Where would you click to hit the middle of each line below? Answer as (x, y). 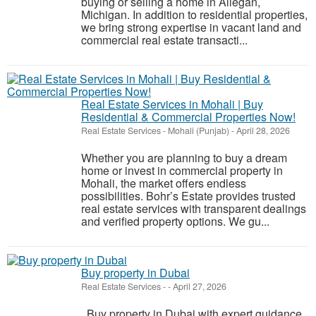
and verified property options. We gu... (175, 221)
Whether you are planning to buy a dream (184, 158)
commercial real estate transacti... (164, 40)
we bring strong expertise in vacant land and (191, 27)
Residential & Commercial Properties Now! (188, 117)
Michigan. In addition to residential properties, (194, 14)
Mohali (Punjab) (199, 130)
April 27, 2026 (199, 286)
